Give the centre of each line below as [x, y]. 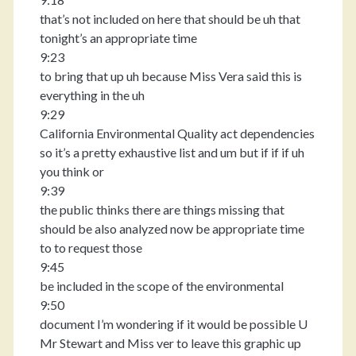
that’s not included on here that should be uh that [170, 19]
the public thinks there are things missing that [162, 209]
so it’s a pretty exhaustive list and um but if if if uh [172, 152]
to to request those [91, 248]
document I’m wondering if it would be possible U [173, 324]
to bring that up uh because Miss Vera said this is [170, 76]
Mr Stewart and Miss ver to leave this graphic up [170, 343]
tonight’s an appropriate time [118, 38]
